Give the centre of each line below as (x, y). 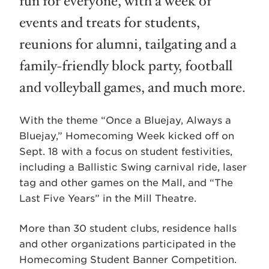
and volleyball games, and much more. (132, 87)
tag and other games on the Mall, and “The (126, 183)
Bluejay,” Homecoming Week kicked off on (127, 136)
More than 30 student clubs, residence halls (128, 228)
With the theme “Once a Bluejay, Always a (125, 120)
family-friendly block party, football (126, 66)
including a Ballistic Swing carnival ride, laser (133, 167)
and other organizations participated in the (128, 244)
